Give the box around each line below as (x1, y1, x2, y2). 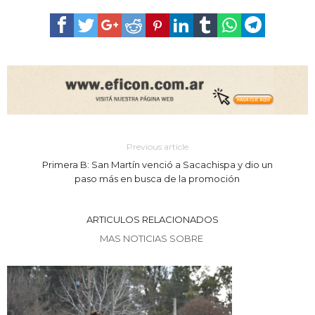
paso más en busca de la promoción (75, 172, 240, 184)
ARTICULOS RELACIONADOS (86, 213, 219, 225)
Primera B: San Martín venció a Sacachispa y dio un (41, 158, 273, 170)
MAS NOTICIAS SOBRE (99, 232, 205, 244)
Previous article (126, 141, 188, 152)
